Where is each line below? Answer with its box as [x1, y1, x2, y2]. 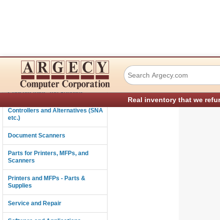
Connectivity [8, 72, 43, 79]
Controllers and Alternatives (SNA [8, 107, 103, 114]
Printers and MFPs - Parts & [8, 175, 85, 182]
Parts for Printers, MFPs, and [8, 150, 88, 157]
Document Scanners [8, 132, 65, 139]
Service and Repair [8, 200, 61, 207]
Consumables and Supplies [8, 89, 84, 96]
